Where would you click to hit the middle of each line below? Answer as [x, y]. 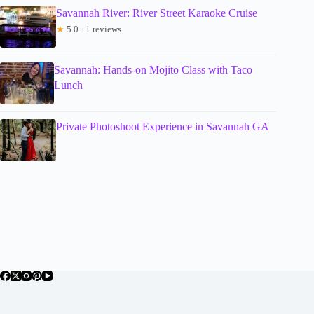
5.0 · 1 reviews [93, 29]
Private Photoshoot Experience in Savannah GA [163, 127]
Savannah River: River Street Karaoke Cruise [157, 13]
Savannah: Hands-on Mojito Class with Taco [153, 70]
